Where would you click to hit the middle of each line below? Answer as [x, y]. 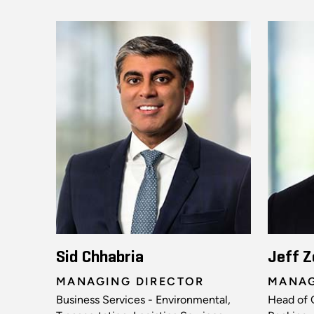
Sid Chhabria [100, 258]
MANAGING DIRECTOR [130, 282]
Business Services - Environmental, [143, 300]
